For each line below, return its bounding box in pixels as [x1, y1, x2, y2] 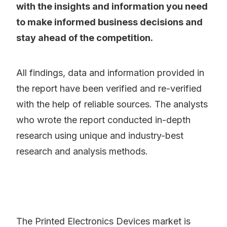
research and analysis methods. [16, 146, 148, 157]
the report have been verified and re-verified [16, 83, 202, 94]
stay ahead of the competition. [16, 32, 153, 44]
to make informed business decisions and [16, 17, 203, 28]
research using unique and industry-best [16, 130, 183, 141]
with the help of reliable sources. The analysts [16, 99, 208, 110]
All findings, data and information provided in [16, 67, 204, 79]
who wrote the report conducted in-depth [16, 115, 191, 126]
